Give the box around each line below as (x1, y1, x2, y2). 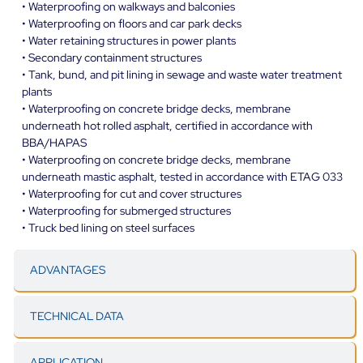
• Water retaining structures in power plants (22, 32, 236, 48)
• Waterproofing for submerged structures (22, 203, 231, 218)
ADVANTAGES (30, 262, 105, 277)
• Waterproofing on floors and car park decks (22, 15, 241, 31)
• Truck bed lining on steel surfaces (22, 220, 194, 235)
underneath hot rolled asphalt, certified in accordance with (22, 117, 313, 133)
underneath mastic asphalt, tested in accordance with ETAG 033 (22, 169, 343, 184)
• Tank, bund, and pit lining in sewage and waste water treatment (22, 66, 342, 82)
